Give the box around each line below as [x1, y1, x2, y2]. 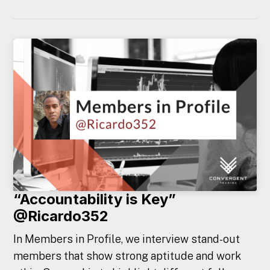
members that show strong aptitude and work [13, 249, 242, 262]
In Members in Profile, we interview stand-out [13, 232, 240, 245]
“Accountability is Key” [13, 190, 177, 209]
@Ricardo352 [13, 207, 109, 225]
